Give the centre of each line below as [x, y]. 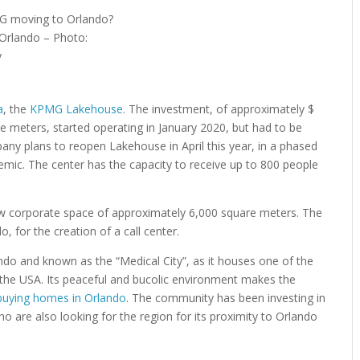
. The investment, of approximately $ [219, 109]
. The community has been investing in [226, 298]
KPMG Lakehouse [77, 109]
